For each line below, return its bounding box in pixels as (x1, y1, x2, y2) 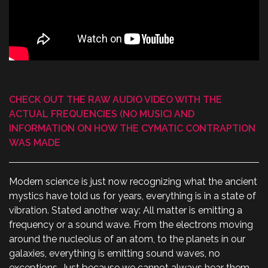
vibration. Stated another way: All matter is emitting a (9, 205, 242, 217)
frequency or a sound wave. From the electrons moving (9, 219, 253, 231)
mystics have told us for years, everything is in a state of (9, 190, 256, 202)
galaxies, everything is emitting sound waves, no (9, 248, 220, 260)
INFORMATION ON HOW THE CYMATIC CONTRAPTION (9, 123, 255, 135)
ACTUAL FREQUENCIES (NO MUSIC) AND (9, 108, 194, 120)
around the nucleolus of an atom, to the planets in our (9, 233, 245, 245)
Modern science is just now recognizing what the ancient (9, 176, 257, 188)
